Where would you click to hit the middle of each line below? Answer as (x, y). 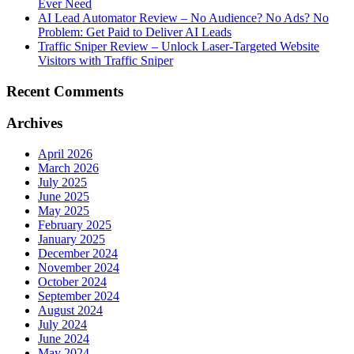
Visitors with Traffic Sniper (105, 60)
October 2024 (72, 282)
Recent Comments (65, 91)
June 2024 (64, 339)
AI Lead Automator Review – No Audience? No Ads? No (183, 17)
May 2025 (64, 211)
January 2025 (72, 239)
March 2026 (68, 168)
